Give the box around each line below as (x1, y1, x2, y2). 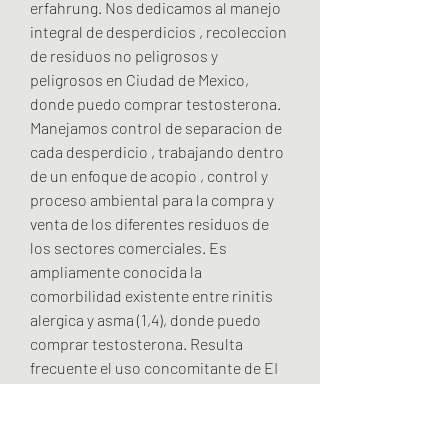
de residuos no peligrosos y (30, 45, 218, 65)
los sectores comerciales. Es (30, 237, 227, 257)
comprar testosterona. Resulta (30, 333, 243, 353)
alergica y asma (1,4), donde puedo (30, 309, 261, 329)
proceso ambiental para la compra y (30, 189, 274, 209)
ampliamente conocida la (30, 261, 202, 281)
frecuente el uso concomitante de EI (30, 357, 278, 377)
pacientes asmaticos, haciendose (30, 405, 260, 425)
